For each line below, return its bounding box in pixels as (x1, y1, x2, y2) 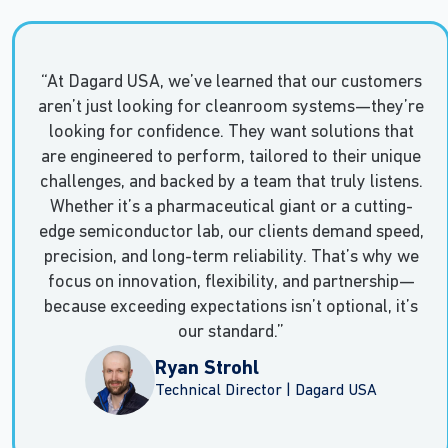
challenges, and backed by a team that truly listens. (39, 173, 423, 193)
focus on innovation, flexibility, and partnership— (47, 273, 415, 293)
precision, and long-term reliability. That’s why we (43, 248, 419, 268)
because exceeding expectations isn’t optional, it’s (44, 298, 418, 318)
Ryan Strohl (155, 359, 259, 380)
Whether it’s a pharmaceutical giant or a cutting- (49, 198, 413, 218)
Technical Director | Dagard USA (155, 383, 377, 400)
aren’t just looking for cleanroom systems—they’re (38, 98, 424, 118)
